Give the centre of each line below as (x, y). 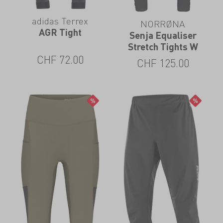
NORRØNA (163, 24)
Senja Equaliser (163, 35)
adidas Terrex (60, 20)
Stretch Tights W (163, 47)
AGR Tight (60, 32)
